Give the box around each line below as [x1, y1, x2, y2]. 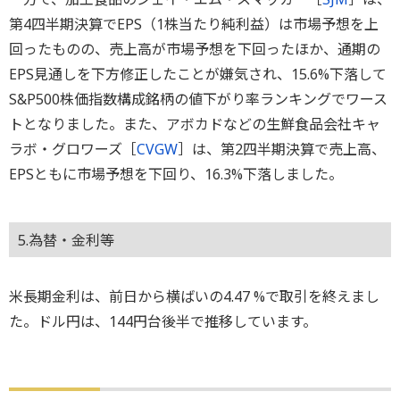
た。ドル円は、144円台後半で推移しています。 [9, 311, 317, 331]
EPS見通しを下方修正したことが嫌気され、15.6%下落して [9, 63, 387, 84]
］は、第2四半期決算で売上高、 [178, 138, 386, 159]
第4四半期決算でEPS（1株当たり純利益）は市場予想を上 [9, 13, 379, 34]
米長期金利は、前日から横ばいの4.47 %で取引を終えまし [9, 286, 379, 306]
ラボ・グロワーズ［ [9, 138, 137, 159]
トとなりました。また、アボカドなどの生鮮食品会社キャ [9, 113, 380, 134]
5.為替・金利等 [18, 230, 114, 251]
